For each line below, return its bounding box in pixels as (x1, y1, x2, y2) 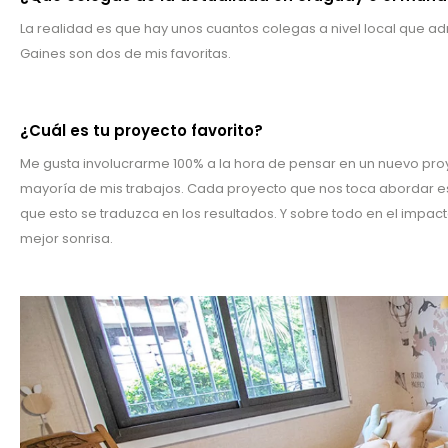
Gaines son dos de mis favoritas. (20, 44, 231, 64)
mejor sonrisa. (20, 229, 113, 249)
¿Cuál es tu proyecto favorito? (20, 120, 263, 142)
